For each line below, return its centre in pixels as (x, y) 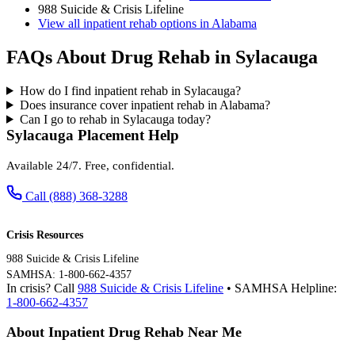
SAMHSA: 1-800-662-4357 (69, 274)
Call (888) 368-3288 (76, 196)
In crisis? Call (42, 288)
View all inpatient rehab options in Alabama (147, 24)
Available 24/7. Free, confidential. (90, 165)
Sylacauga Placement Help (93, 135)
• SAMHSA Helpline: (280, 288)
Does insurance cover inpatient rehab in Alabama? (145, 105)
